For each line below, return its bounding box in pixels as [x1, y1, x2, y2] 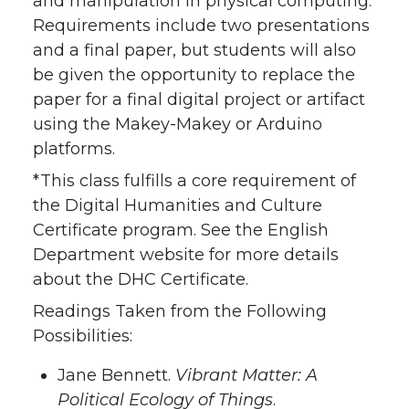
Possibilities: [33, 325, 132, 346]
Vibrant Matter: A [175, 364, 318, 385]
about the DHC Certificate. [33, 268, 248, 289]
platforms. [33, 138, 115, 159]
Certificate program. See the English [33, 219, 329, 240]
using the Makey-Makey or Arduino [33, 113, 322, 134]
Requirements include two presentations [33, 15, 370, 36]
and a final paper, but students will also [33, 39, 356, 60]
